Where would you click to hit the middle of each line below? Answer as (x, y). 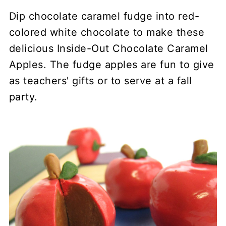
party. (23, 97)
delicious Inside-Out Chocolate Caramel (108, 48)
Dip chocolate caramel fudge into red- (104, 16)
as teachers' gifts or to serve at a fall (100, 81)
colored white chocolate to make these (107, 32)
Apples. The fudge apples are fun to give (111, 65)
